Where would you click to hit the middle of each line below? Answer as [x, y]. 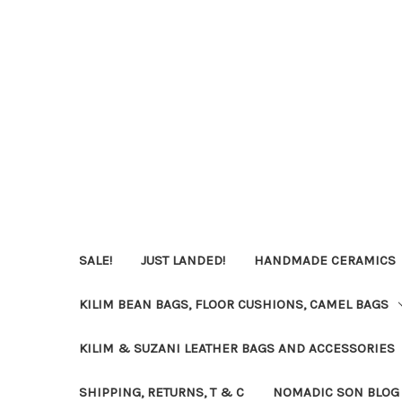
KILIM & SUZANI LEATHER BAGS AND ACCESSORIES [237, 348]
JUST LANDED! [183, 260]
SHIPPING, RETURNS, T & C [162, 392]
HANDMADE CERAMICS [325, 260]
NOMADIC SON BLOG [336, 392]
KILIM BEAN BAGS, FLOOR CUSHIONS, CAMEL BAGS [234, 304]
